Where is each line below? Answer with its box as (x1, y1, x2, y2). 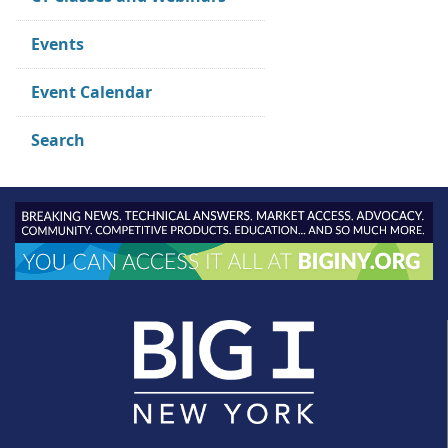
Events (31, 33, 84, 56)
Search (31, 129, 85, 152)
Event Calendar (31, 81, 152, 104)
